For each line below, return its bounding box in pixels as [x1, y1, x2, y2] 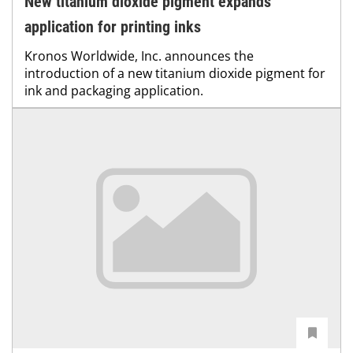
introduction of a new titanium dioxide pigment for [24, 65, 325, 83]
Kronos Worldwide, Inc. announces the [24, 47, 254, 65]
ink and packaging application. [24, 82, 203, 100]
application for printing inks [24, 17, 201, 37]
